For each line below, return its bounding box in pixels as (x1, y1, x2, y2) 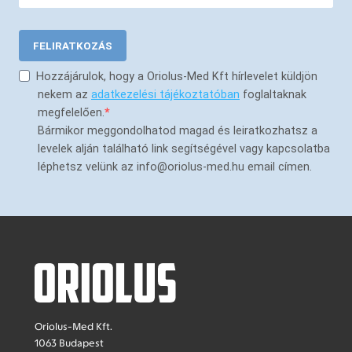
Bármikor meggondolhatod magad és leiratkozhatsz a (38, 124, 317, 137)
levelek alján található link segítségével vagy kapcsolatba (38, 142, 330, 156)
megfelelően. (38, 106, 104, 119)
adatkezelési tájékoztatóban (91, 88, 240, 101)
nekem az (38, 88, 91, 101)
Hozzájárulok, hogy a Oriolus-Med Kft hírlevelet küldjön (35, 70, 317, 83)
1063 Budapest (35, 336, 104, 349)
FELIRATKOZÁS (33, 39, 112, 52)
